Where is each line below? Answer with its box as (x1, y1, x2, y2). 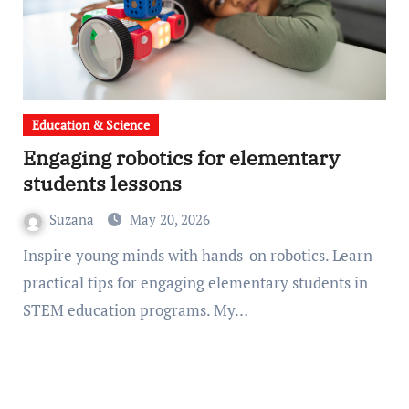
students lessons (22, 170, 182, 197)
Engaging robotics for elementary (22, 144, 340, 172)
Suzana (48, 210, 98, 229)
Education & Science (31, 116, 150, 134)
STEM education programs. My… (22, 299, 248, 321)
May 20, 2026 (129, 210, 210, 229)
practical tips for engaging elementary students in (22, 272, 368, 294)
